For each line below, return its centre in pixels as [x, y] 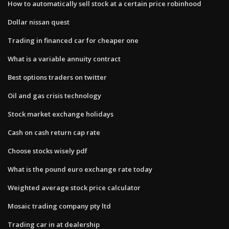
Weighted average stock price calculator [74, 187]
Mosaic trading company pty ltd [59, 206]
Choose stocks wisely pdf [48, 151]
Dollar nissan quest [39, 22]
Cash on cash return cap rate [54, 132]
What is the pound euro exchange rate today [80, 169]
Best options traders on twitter [57, 77]
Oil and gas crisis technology [54, 95]
